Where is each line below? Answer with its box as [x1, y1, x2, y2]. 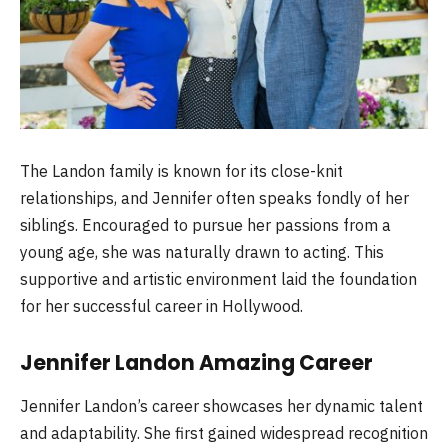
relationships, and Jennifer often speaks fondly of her [20, 188, 409, 209]
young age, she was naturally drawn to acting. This [20, 242, 384, 263]
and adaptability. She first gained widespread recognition [20, 423, 428, 444]
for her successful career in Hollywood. [20, 296, 303, 317]
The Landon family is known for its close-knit [20, 161, 343, 182]
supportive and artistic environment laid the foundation [20, 269, 417, 290]
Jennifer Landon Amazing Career [20, 348, 373, 378]
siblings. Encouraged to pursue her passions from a [20, 215, 391, 236]
